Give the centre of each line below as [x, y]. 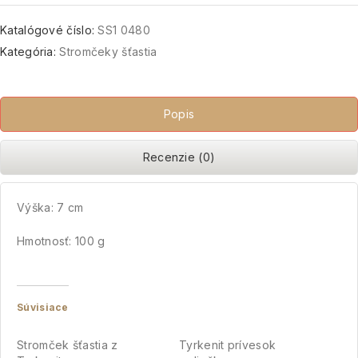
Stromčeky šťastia [108, 52]
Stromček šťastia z [68, 345]
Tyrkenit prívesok [228, 345]
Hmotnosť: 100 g [61, 241]
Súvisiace [43, 307]
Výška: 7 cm [50, 207]
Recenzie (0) [179, 157]
